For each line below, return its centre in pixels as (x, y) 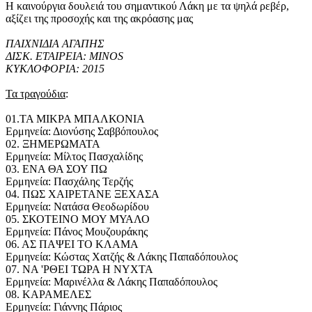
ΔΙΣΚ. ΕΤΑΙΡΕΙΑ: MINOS (64, 56)
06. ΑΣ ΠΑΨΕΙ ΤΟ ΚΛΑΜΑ (72, 244)
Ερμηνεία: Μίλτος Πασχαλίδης (74, 157)
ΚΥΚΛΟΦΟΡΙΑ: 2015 (55, 69)
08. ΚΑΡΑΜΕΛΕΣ (48, 295)
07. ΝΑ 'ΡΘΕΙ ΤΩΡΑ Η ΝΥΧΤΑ (79, 270)
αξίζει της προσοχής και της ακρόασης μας (99, 19)
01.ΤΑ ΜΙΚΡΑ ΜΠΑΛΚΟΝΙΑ (75, 119)
